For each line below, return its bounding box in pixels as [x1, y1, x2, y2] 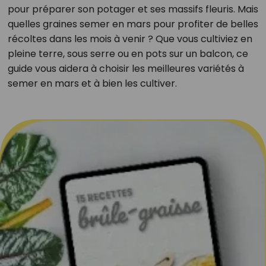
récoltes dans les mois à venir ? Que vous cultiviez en [7, 32, 252, 46]
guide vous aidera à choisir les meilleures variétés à [7, 62, 244, 75]
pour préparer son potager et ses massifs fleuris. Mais [7, 2, 258, 16]
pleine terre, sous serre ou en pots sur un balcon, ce [7, 47, 248, 61]
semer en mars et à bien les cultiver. [7, 77, 177, 90]
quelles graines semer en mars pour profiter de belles [7, 17, 258, 31]
